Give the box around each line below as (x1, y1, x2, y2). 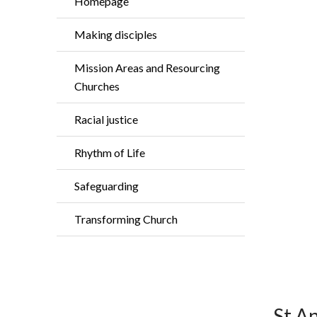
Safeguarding (74, 179, 139, 192)
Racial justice (74, 113, 138, 126)
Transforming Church (74, 212, 178, 226)
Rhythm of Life (74, 146, 145, 159)
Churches (74, 79, 120, 93)
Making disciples (74, 28, 157, 41)
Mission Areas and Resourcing (74, 61, 220, 74)
